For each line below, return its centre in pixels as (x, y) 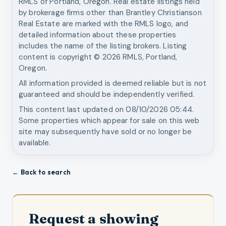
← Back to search (42, 172)
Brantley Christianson (164, 12)
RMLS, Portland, (149, 57)
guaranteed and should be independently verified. (107, 94)
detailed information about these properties (98, 35)
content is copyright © (61, 57)
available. (35, 143)
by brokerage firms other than (72, 12)
